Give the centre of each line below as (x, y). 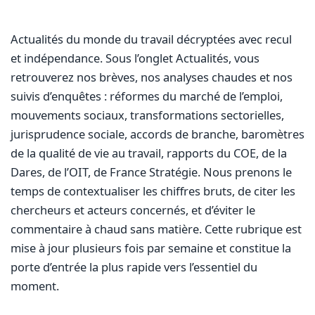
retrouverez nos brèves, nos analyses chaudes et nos (151, 77)
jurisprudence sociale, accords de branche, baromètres (157, 134)
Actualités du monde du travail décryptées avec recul (151, 39)
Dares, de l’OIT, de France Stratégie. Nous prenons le (151, 172)
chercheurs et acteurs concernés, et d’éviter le (133, 210)
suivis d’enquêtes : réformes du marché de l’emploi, (146, 96)
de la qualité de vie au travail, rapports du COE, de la (148, 153)
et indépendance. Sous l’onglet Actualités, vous (135, 58)
